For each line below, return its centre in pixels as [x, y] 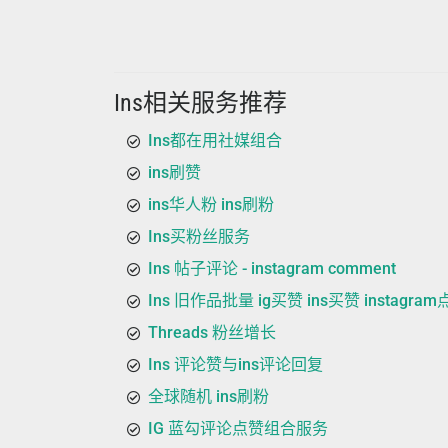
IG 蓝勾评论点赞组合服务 [238, 428]
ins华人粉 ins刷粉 [211, 204]
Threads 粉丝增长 [212, 332]
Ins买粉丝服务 [199, 236]
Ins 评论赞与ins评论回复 [235, 364]
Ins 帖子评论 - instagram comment [272, 268]
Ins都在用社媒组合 [215, 140]
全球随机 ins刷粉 [208, 396]
